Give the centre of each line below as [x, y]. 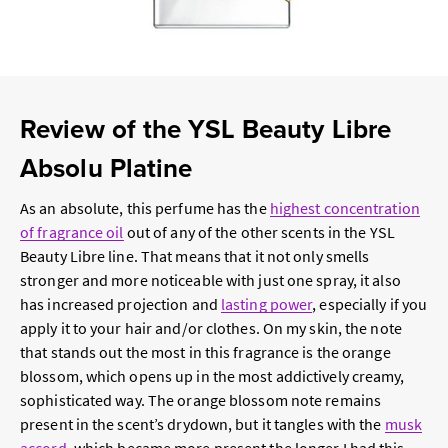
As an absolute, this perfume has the [145, 208]
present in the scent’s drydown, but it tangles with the [202, 424]
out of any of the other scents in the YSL [259, 232]
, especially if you [370, 304]
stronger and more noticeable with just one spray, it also [210, 280]
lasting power [266, 304]
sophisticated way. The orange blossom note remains [201, 400]
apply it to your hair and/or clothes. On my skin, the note [211, 328]
